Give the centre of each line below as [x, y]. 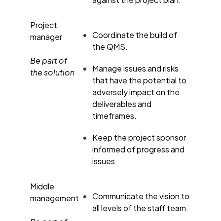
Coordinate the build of [135, 35]
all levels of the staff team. [140, 208]
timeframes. [114, 115]
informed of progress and [138, 149]
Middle [42, 186]
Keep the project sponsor [139, 137]
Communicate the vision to [141, 196]
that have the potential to [139, 80]
